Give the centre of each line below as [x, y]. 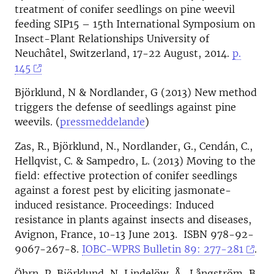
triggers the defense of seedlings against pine [125, 107]
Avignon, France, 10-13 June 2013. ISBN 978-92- [134, 234]
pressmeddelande [102, 122]
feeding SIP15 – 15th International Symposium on [135, 24]
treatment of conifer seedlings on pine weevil [125, 9]
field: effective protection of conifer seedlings [126, 176]
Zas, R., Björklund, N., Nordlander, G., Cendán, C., [134, 146]
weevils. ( [37, 122]
